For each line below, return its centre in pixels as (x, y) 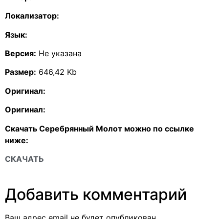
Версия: (21, 53)
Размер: (21, 72)
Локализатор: (32, 16)
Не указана (59, 53)
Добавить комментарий (96, 195)
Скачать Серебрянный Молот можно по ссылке (99, 128)
